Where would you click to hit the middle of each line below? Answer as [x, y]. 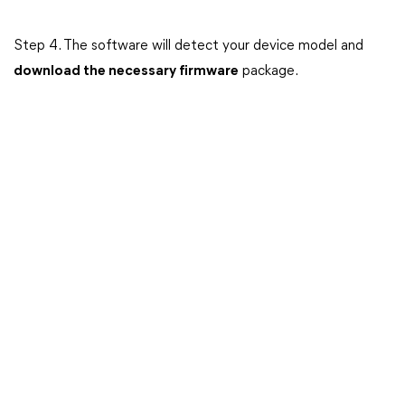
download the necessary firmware [126, 71]
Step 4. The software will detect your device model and [188, 46]
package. [268, 71]
